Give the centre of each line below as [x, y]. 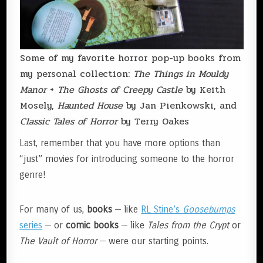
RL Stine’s [162, 209]
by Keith [204, 89]
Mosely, [38, 105]
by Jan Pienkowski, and [179, 105]
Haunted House [90, 105]
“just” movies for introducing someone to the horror [127, 159]
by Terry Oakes [153, 121]
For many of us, [53, 209]
